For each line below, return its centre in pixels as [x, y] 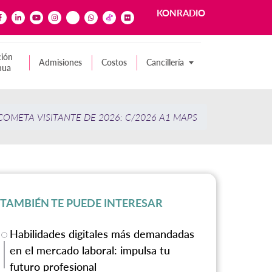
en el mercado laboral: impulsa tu [90, 250]
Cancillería [165, 63]
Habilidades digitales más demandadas [102, 234]
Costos [114, 63]
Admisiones [60, 63]
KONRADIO [181, 13]
